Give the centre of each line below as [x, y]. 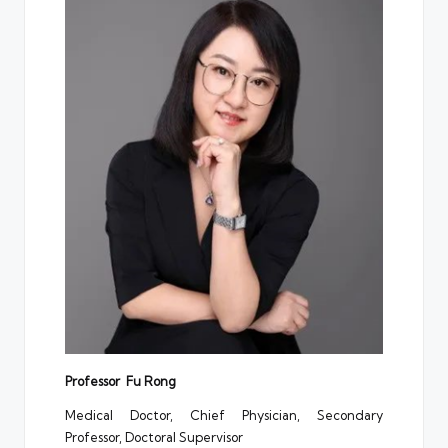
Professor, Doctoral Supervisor [154, 437]
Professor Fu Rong [120, 381]
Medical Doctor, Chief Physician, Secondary [224, 415]
